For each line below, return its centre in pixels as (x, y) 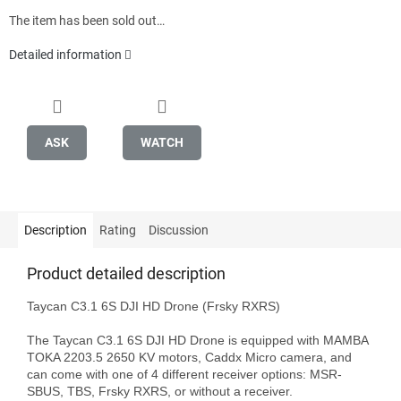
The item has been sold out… (87, 21)
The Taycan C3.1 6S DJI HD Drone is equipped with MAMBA (197, 340)
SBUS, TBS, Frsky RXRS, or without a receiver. (160, 391)
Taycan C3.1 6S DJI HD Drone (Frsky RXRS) (154, 306)
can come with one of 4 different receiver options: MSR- (184, 374)
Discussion (179, 230)
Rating (118, 230)
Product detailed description (126, 273)
